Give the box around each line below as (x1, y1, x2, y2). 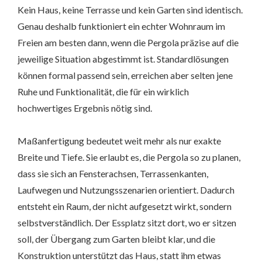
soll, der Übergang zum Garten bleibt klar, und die (18, 233, 215, 245)
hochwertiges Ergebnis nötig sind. (18, 102, 152, 114)
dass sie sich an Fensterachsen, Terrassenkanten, (18, 168, 208, 180)
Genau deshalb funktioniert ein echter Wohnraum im (18, 20, 225, 32)
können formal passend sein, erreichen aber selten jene (18, 70, 233, 81)
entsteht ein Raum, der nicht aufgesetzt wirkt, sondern (18, 201, 232, 212)
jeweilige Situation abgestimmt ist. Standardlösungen (18, 53, 229, 65)
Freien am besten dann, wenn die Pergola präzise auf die (18, 37, 239, 49)
